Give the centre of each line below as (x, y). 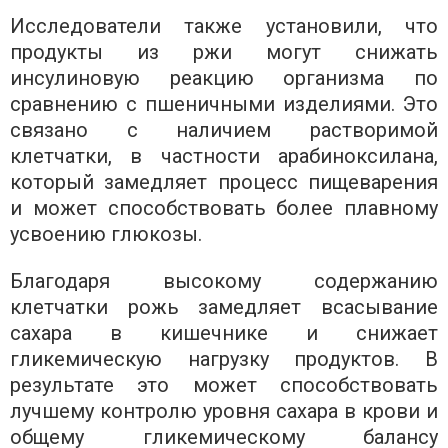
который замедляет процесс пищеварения (224, 182)
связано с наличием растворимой (224, 130)
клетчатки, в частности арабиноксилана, (224, 156)
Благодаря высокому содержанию (224, 281)
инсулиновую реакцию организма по (224, 78)
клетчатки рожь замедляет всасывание (224, 307)
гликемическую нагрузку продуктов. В (224, 359)
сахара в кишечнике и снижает (224, 333)
